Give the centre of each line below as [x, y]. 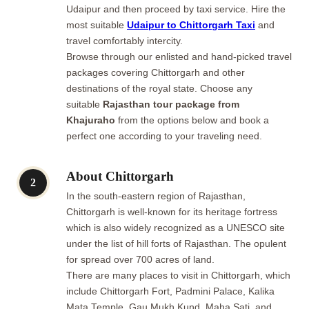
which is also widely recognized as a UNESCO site [176, 228]
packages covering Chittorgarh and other [156, 72]
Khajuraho [91, 120]
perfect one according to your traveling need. [164, 136]
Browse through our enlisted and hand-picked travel [179, 57]
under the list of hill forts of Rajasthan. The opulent [176, 243]
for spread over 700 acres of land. [140, 259]
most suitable [97, 25]
